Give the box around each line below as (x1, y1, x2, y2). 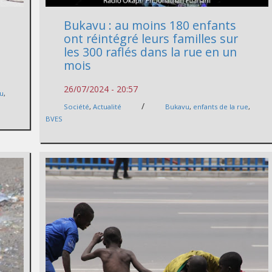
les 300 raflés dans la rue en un (64, 44, 237, 61)
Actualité (93, 102, 122, 112)
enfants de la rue (193, 102, 249, 112)
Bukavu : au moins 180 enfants (64, 17, 237, 34)
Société (64, 102, 90, 112)
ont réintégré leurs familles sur (64, 30, 239, 47)
